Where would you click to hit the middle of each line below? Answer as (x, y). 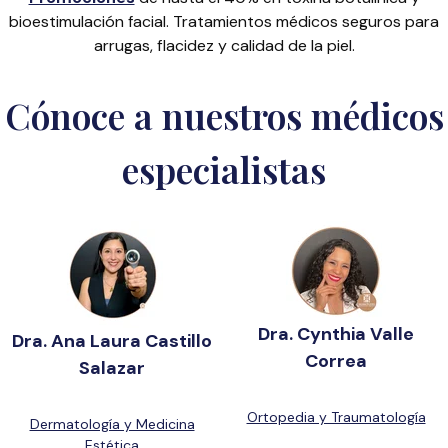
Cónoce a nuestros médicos (224, 115)
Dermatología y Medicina (112, 424)
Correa (336, 361)
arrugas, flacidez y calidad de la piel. (224, 45)
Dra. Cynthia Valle (336, 334)
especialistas (224, 169)
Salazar (112, 368)
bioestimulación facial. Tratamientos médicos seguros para (224, 21)
